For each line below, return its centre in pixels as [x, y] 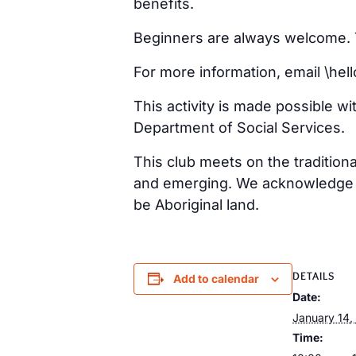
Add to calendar [216, 278]
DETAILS [313, 275]
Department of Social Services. [239, 127]
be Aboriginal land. [196, 204]
